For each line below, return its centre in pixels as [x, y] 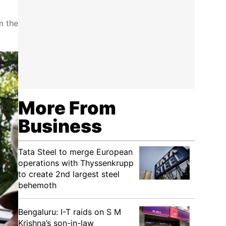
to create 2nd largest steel [69, 174]
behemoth [37, 185]
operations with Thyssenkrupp [76, 163]
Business [60, 126]
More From [67, 108]
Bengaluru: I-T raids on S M [70, 212]
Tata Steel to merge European [75, 152]
